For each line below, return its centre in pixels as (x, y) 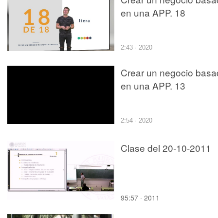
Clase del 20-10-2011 (166, 147)
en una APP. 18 (153, 12)
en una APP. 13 (153, 85)
